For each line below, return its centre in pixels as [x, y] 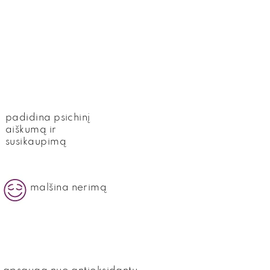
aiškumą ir [31, 130]
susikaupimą [36, 142]
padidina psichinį [48, 118]
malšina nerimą [69, 188]
